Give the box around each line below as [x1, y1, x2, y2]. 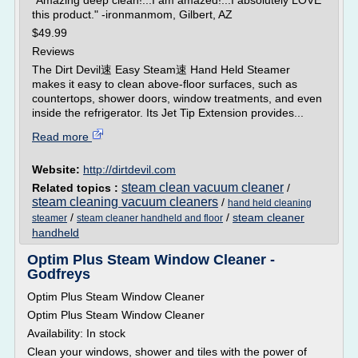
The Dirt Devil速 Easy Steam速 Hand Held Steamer [32, 63, 290, 76]
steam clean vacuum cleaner [121, 181, 284, 194]
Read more [32, 130, 92, 143]
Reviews [32, 45, 74, 58]
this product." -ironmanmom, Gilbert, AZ [32, 8, 233, 21]
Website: [32, 163, 83, 176]
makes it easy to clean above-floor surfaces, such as [32, 78, 297, 90]
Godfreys [27, 266, 90, 282]
